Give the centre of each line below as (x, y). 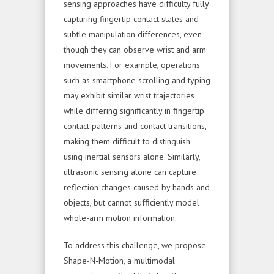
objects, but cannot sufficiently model (131, 202)
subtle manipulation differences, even (133, 34)
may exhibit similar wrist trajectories (129, 95)
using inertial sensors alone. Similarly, (132, 156)
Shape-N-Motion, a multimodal (119, 260)
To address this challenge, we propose (135, 245)
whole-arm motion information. (120, 217)
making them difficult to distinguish (127, 141)
